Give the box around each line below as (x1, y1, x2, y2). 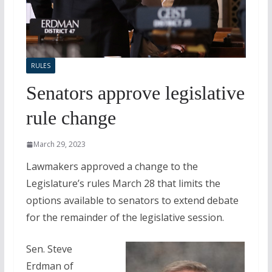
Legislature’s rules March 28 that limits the (25, 177, 220, 191)
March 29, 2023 (33, 139, 86, 150)
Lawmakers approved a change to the (25, 160, 198, 174)
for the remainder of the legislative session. (25, 211, 224, 225)
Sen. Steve (25, 242, 72, 256)
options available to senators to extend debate (25, 194, 239, 208)
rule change (25, 107, 116, 129)
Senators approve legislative (25, 82, 245, 104)
